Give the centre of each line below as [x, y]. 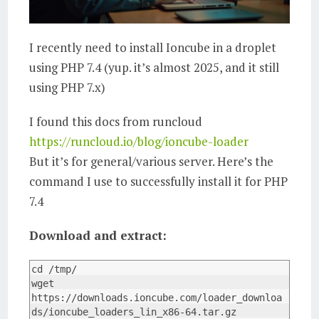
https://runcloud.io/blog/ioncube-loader [139, 141]
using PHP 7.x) [68, 87]
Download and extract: [98, 235]
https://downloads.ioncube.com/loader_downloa [157, 297]
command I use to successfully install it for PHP [159, 181]
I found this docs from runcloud [116, 121]
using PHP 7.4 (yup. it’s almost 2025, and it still [155, 67]
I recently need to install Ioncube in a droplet [153, 47]
